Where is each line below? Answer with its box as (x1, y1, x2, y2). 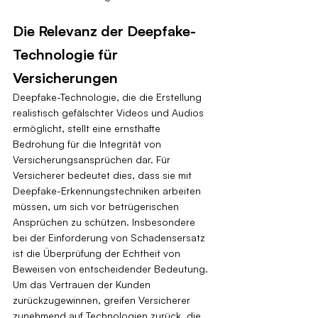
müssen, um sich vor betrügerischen (13, 199, 182, 212)
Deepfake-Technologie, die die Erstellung (13, 90, 204, 103)
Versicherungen (13, 68, 118, 87)
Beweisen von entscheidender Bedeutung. (13, 262, 211, 275)
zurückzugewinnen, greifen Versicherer (13, 293, 193, 306)
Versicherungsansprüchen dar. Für (13, 153, 173, 165)
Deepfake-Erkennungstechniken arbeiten (13, 184, 204, 197)
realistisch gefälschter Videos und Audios (13, 106, 207, 119)
